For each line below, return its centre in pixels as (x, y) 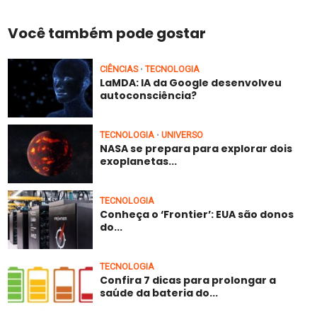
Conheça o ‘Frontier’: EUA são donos (197, 214)
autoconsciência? (149, 96)
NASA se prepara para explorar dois (196, 149)
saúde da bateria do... (159, 293)
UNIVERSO (183, 135)
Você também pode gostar (107, 34)
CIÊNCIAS (119, 69)
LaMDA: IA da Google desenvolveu (191, 83)
